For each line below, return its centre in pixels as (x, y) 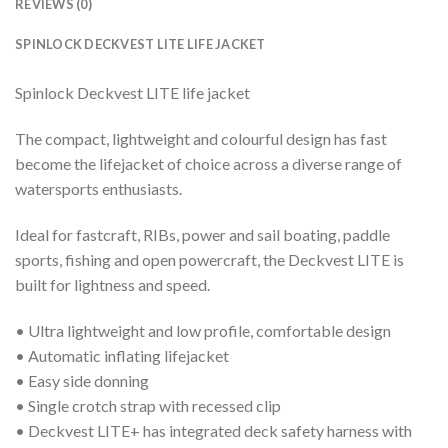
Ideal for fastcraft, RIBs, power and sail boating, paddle (202, 234)
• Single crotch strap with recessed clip (148, 405)
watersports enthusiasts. (98, 188)
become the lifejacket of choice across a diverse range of (208, 163)
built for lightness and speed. (112, 284)
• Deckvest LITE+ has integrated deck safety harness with (213, 430)
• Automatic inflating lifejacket (122, 355)
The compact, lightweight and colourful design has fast (201, 138)
